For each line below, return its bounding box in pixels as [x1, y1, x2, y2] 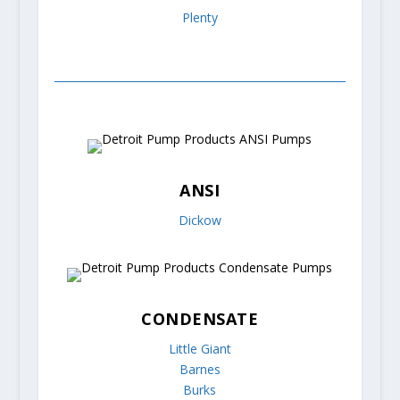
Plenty [181, 9, 218, 27]
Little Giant [168, 340, 231, 358]
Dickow [178, 212, 221, 229]
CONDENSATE [141, 308, 259, 330]
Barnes [179, 361, 221, 379]
